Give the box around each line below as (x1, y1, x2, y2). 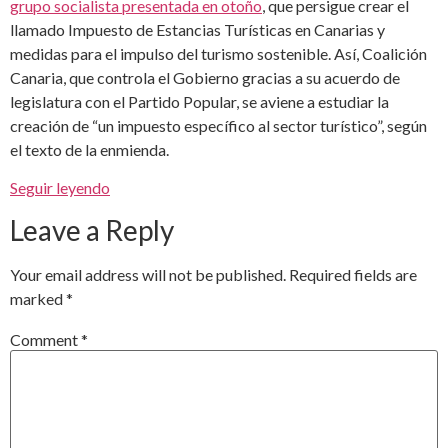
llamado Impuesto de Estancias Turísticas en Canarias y (10, 19, 385, 39)
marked (10, 289, 66, 309)
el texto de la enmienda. (10, 139, 169, 159)
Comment (10, 329, 81, 349)
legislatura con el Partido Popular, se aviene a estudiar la (10, 91, 389, 111)
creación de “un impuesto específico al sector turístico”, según (10, 115, 427, 135)
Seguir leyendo (10, 177, 110, 197)
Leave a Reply (10, 213, 174, 248)
